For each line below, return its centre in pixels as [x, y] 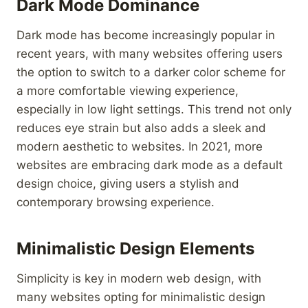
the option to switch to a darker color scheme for [151, 72]
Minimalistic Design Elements [135, 248]
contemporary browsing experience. [115, 202]
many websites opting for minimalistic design [141, 297]
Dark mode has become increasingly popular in [146, 35]
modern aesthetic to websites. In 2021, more [140, 146]
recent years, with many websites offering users [150, 53]
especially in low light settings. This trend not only [154, 109]
